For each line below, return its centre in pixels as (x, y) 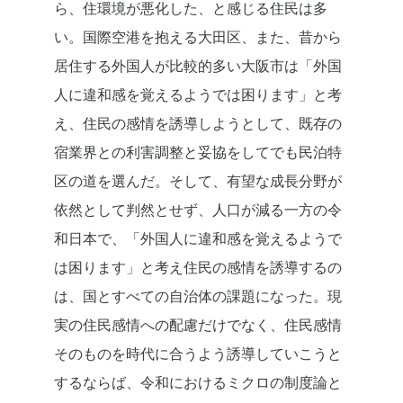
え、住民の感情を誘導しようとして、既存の (198, 124)
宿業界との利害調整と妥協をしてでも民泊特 (198, 152)
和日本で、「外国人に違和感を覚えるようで (198, 239)
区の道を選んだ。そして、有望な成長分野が (198, 181)
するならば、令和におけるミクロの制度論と (198, 383)
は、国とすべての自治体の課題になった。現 (198, 296)
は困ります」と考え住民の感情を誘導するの (198, 268)
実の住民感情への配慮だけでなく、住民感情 (198, 325)
